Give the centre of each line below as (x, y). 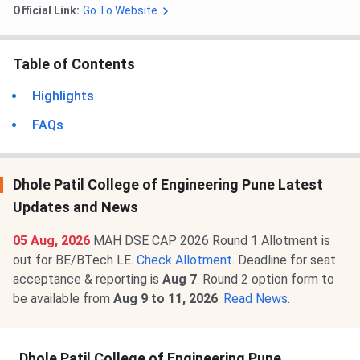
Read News (256, 299)
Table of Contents (74, 64)
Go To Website (120, 11)
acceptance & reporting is (88, 280)
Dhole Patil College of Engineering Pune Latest (168, 185)
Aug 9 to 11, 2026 (166, 299)
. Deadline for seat (284, 260)
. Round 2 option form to (266, 280)
